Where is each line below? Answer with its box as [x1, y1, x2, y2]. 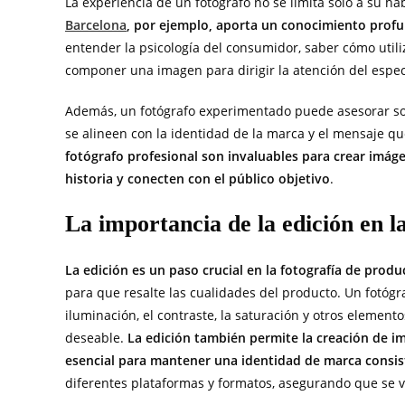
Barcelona [65, 16, 127, 33]
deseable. [65, 329, 127, 346]
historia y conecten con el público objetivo [65, 170, 330, 187]
